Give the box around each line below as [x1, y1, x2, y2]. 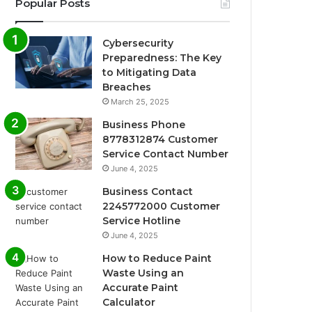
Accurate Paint [102, 281, 179, 294]
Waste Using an [102, 266, 185, 279]
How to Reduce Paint [102, 251, 212, 265]
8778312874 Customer [102, 132, 219, 146]
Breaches [102, 80, 152, 93]
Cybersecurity [102, 36, 174, 49]
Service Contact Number [102, 147, 229, 160]
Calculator [102, 295, 156, 309]
